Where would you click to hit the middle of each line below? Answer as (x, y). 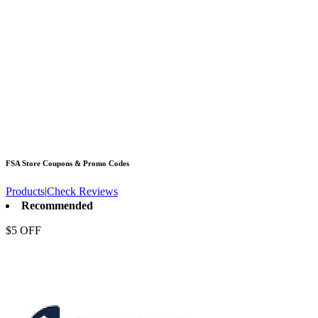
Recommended (57, 205)
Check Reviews (82, 191)
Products (25, 191)
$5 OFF (23, 230)
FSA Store (23, 163)
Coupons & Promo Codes (85, 163)
